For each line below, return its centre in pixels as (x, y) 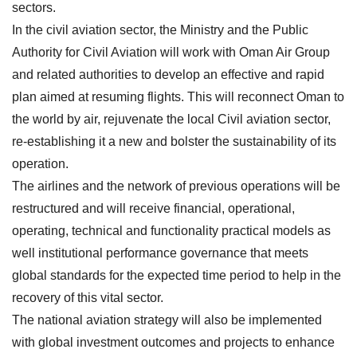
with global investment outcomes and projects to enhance (173, 342)
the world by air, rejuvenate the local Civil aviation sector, (171, 119)
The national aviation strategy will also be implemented (167, 320)
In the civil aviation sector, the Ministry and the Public (160, 29)
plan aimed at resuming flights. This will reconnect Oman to (178, 96)
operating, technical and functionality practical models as (171, 230)
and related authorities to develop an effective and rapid (168, 74)
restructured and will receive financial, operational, (153, 208)
